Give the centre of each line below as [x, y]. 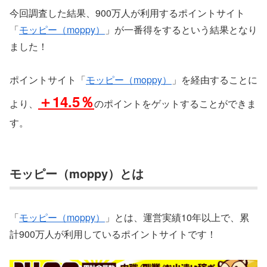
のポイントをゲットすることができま [175, 104]
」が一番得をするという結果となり [181, 29]
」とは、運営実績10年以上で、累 [177, 217]
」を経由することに [215, 80]
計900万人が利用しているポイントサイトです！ [113, 234]
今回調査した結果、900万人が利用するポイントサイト [127, 13]
